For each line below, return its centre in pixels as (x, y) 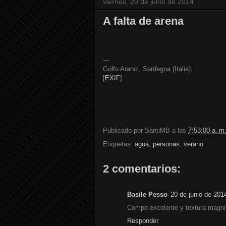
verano (193, 144)
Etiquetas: (119, 144)
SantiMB (157, 131)
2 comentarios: (142, 169)
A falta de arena (143, 21)
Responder (143, 221)
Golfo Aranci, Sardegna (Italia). (148, 69)
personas (166, 144)
